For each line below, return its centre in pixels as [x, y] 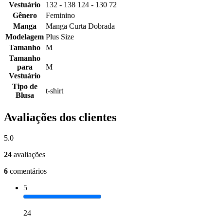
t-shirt [54, 91]
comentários [28, 171]
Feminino [60, 16]
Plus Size [60, 37]
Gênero [25, 16]
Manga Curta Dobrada [80, 26]
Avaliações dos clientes [60, 118]
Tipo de [25, 87]
